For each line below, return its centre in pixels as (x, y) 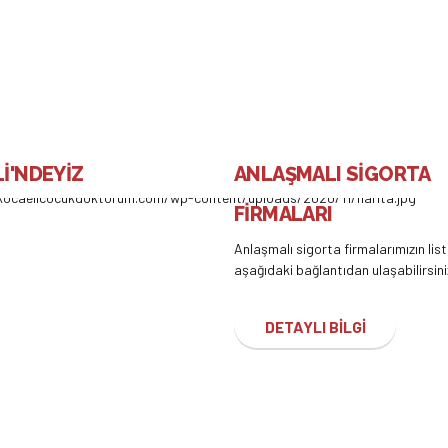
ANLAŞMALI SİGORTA (332, 174)
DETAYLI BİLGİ (315, 326)
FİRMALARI (283, 214)
